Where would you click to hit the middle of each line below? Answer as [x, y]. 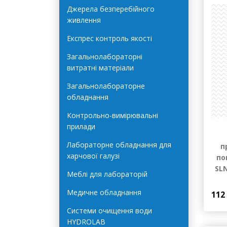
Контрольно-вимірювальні [112, 141]
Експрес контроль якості [109, 64]
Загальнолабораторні [105, 82]
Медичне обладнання [104, 218]
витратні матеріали [100, 93]
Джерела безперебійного [111, 34]
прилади [81, 152]
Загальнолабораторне [106, 111]
